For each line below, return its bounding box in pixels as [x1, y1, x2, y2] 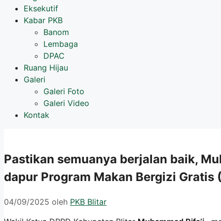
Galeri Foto [43, 86, 84, 97]
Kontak [24, 110, 49, 120]
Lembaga [43, 39, 78, 49]
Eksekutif [24, 3, 58, 14]
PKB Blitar [70, 197, 107, 207]
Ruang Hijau [24, 63, 68, 73]
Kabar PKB [24, 15, 63, 26]
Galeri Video [43, 98, 89, 109]
